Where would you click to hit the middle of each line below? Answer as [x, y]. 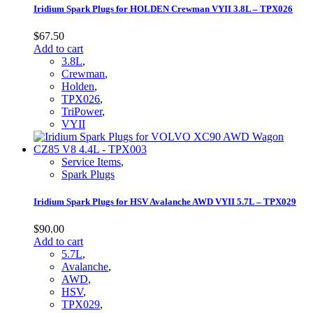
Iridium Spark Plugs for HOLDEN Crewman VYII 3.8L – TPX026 [163, 8]
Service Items [91, 162]
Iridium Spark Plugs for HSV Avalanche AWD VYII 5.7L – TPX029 [165, 202]
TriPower [82, 112]
